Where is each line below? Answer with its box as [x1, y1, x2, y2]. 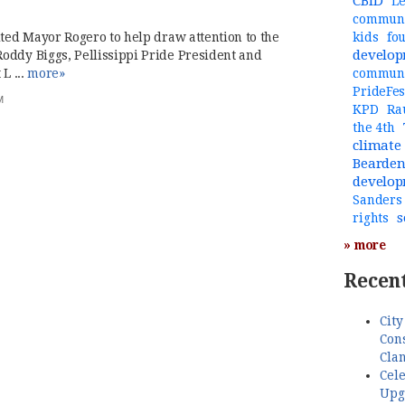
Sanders [353, 193, 402, 208]
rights [353, 211, 389, 226]
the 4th [353, 120, 395, 136]
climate [353, 137, 401, 155]
